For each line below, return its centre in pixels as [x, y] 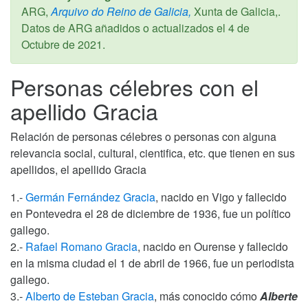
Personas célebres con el [134, 86]
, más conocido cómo [207, 296]
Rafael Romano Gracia [81, 246]
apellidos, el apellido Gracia [78, 169]
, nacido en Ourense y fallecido [213, 246]
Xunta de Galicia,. [236, 11]
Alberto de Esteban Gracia [90, 296]
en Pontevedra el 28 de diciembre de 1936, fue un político [151, 213]
